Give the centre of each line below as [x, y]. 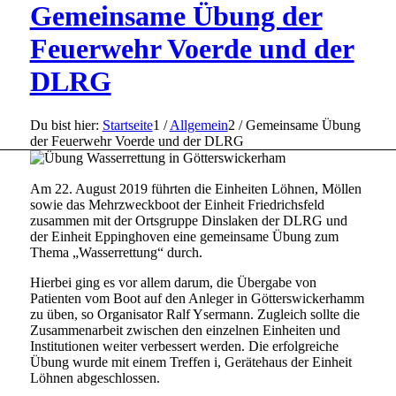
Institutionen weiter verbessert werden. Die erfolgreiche [184, 346]
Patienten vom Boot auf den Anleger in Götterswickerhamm [197, 298]
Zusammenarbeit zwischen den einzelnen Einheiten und [185, 330]
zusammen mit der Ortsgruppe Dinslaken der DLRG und [188, 220]
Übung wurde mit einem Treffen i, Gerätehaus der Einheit [190, 362]
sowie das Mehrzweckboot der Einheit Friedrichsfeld [177, 204]
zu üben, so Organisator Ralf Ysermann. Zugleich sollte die [194, 314]
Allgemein [198, 125]
